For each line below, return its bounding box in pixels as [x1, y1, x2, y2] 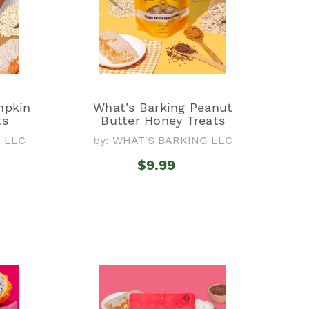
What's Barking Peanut [93, 99, 233, 114]
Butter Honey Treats [101, 112, 226, 128]
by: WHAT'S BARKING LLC [93, 133, 233, 147]
